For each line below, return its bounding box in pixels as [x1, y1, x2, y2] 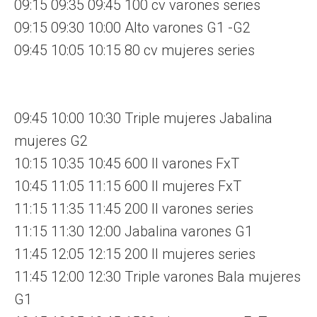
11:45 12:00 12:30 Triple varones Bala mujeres [14, 267, 301, 285]
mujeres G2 [14, 132, 88, 149]
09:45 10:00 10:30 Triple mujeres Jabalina [14, 109, 272, 127]
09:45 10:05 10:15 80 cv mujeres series [14, 41, 255, 59]
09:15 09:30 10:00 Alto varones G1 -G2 [14, 18, 250, 36]
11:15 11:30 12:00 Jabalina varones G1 [14, 222, 253, 240]
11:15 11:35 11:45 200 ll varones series [14, 200, 253, 217]
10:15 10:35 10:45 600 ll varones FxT [14, 154, 239, 172]
